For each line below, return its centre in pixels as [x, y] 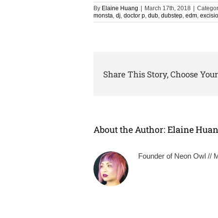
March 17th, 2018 [168, 9]
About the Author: [130, 130]
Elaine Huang [120, 9]
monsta [103, 16]
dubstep [172, 16]
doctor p [134, 16]
